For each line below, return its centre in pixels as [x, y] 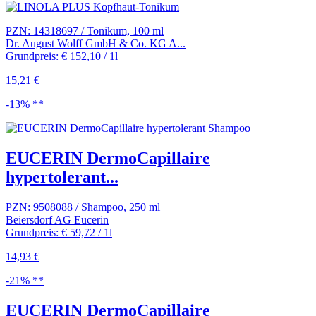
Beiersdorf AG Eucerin [57, 220]
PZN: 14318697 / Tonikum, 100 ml [85, 31]
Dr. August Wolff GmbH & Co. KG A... [96, 44]
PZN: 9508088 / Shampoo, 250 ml [83, 207]
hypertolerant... [62, 177]
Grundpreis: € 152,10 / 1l [62, 56]
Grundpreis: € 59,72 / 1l [59, 233]
